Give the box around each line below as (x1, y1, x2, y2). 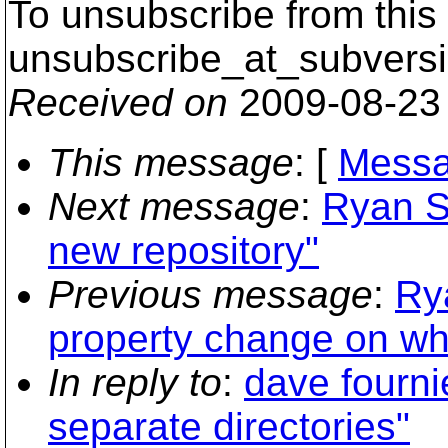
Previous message (48, 273, 373, 316)
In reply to (48, 361, 222, 404)
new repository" (48, 229, 319, 272)
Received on (8, 81, 228, 124)
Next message (48, 185, 300, 228)
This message (48, 141, 294, 184)
